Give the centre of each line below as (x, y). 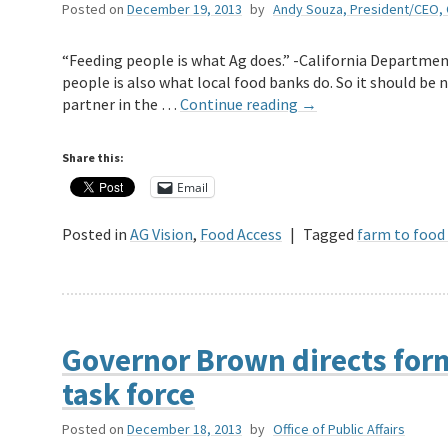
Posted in (94, 234)
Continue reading (240, 104)
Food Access (241, 234)
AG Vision (161, 234)
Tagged (328, 234)
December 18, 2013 (184, 429)
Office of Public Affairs (339, 429)
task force (128, 394)
